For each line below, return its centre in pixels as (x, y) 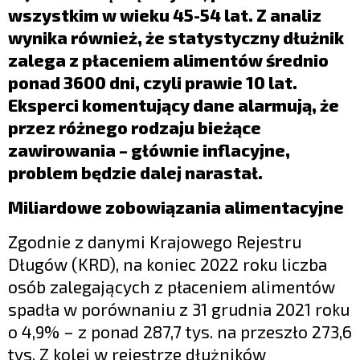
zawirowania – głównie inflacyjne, (149, 150)
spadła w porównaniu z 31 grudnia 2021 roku (179, 309)
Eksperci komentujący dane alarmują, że (174, 105)
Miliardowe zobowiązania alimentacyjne (176, 207)
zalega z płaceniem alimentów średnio (168, 60)
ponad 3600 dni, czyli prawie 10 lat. (153, 83)
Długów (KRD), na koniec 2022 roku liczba (168, 264)
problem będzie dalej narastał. (135, 173)
